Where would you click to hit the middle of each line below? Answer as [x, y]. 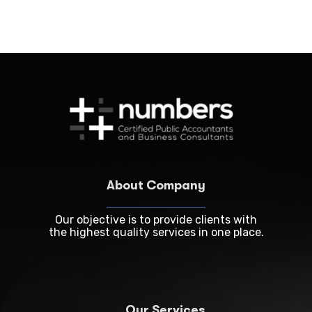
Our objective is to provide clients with [156, 219]
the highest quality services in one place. [156, 232]
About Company [156, 185]
